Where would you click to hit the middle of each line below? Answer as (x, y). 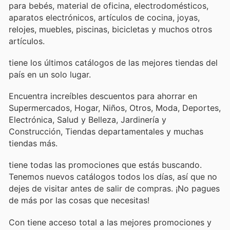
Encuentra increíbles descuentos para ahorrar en (103, 96)
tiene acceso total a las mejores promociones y (119, 222)
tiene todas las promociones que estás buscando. (105, 165)
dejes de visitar (40, 189)
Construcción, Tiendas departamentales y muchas (106, 132)
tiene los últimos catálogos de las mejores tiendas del (113, 62)
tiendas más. (33, 143)
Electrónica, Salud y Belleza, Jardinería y (88, 120)
